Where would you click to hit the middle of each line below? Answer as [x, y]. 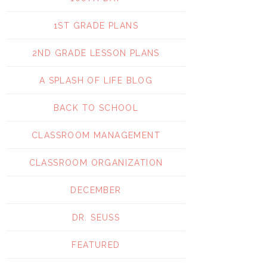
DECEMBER [96, 190]
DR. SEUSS [96, 217]
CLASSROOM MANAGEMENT [96, 135]
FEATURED [96, 245]
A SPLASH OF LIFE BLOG [96, 80]
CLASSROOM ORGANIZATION [96, 162]
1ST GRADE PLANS [96, 25]
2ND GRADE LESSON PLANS [96, 53]
